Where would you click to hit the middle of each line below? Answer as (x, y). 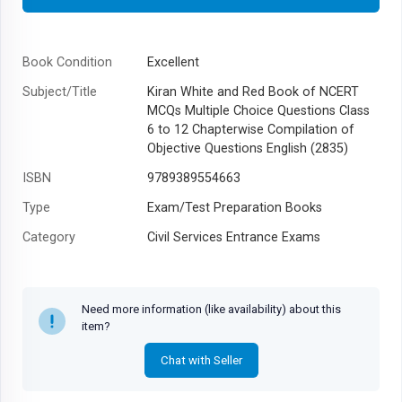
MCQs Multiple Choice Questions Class (258, 110)
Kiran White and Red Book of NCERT (253, 92)
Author (43, 267)
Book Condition (67, 62)
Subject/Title (60, 92)
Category (49, 237)
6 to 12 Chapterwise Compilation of (250, 129)
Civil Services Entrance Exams (233, 237)
